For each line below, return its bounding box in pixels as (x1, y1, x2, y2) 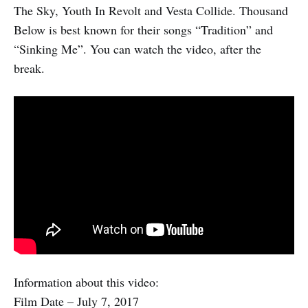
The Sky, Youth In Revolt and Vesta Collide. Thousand (14, 1, 288, 19)
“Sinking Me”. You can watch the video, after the (14, 40, 261, 57)
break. (14, 59, 45, 76)
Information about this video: (14, 274, 159, 291)
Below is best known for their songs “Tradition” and (14, 21, 273, 38)
